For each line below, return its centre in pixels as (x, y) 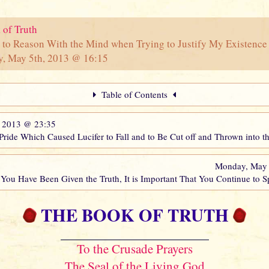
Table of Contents (134, 95)
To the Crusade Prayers (134, 249)
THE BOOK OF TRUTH (134, 215)
